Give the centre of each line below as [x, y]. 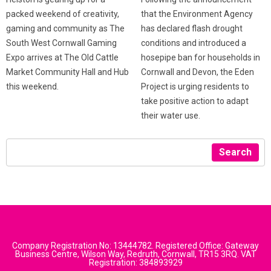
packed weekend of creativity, [63, 14]
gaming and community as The [65, 28]
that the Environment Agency [197, 14]
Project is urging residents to [195, 86]
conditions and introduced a [193, 43]
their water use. [170, 115]
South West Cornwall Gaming [61, 43]
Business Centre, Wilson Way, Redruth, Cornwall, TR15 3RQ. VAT [135, 254]
